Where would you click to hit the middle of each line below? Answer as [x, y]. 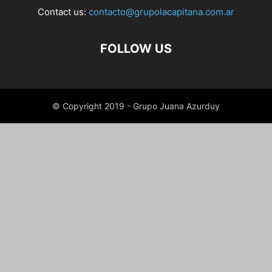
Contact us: [63, 12]
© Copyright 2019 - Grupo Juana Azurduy [136, 106]
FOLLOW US [136, 49]
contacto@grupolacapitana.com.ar [161, 12]
